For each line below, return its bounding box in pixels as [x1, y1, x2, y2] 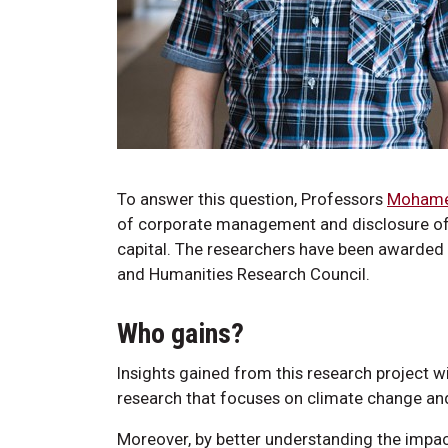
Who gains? [117, 316, 244, 350]
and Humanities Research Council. [117, 263, 370, 284]
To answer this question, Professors [117, 188, 387, 209]
